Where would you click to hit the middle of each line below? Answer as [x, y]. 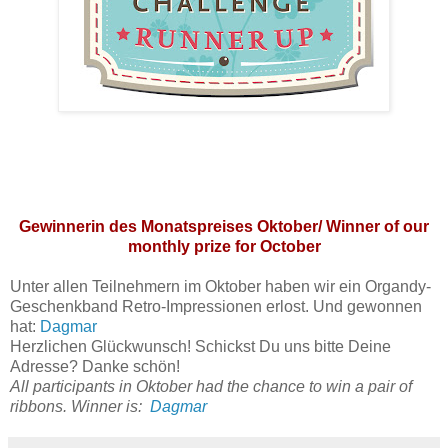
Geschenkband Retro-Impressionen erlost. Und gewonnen [216, 307]
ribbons [36, 407]
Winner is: [108, 407]
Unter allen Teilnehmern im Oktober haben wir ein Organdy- [220, 287]
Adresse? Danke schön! [95, 367]
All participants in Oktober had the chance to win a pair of [211, 387]
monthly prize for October [224, 247]
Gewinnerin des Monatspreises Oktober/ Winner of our [224, 227]
